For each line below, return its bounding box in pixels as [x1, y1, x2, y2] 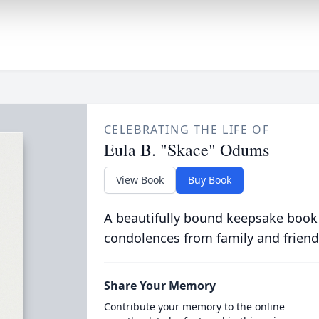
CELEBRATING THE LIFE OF [103, 122, 270, 137]
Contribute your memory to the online [103, 300, 285, 313]
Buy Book [187, 173, 231, 187]
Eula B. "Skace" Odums [103, 138, 269, 161]
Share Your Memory [103, 278, 216, 293]
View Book [115, 173, 164, 187]
